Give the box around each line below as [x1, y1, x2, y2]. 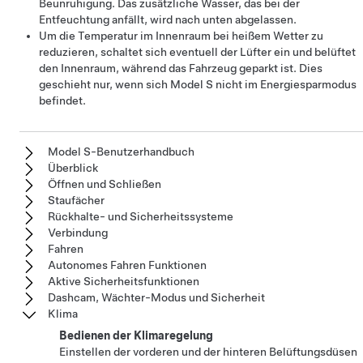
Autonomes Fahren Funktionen [48, 258, 207, 271]
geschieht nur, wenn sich [39, 78, 170, 91]
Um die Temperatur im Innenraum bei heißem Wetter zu [39, 29, 323, 42]
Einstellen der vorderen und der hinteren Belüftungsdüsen [59, 345, 357, 358]
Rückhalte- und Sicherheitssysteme [48, 210, 233, 223]
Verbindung [48, 226, 108, 239]
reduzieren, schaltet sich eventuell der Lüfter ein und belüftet [39, 45, 356, 58]
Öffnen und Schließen [48, 177, 161, 190]
